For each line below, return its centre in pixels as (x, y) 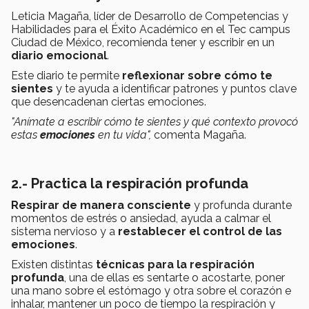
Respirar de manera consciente (102, 205)
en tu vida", (126, 134)
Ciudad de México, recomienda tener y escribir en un (143, 42)
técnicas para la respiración (175, 264)
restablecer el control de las (200, 231)
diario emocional (59, 55)
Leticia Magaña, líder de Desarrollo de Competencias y (150, 16)
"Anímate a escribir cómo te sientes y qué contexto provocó (154, 121)
